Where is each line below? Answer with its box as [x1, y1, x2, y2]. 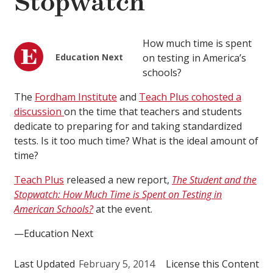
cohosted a [191, 90, 241, 104]
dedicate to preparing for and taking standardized [14, 119, 242, 133]
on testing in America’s [142, 51, 246, 65]
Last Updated [14, 257, 75, 271]
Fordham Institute [35, 90, 117, 104]
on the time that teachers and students [64, 105, 242, 119]
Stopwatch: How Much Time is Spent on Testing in [14, 188, 222, 202]
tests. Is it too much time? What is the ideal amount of [14, 134, 258, 148]
